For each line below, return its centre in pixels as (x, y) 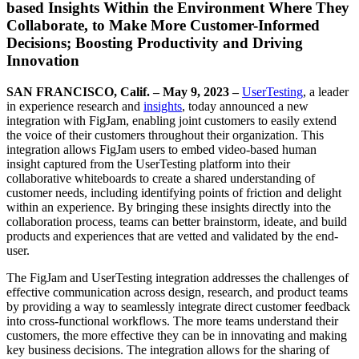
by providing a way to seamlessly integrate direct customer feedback (178, 306)
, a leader (326, 91)
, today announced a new (245, 106)
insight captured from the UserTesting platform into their (148, 163)
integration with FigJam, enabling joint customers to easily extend (171, 120)
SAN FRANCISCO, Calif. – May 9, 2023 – (124, 91)
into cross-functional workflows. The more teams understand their (172, 321)
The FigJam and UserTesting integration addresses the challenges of (177, 277)
